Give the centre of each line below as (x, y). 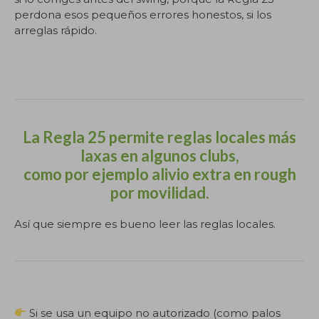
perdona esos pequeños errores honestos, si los (143, 15)
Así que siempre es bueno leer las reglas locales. (145, 224)
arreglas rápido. (56, 30)
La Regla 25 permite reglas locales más (159, 137)
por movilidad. (159, 192)
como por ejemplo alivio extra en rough (159, 174)
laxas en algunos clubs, (159, 155)
